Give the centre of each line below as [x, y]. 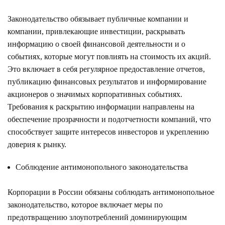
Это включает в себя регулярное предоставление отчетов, [106, 69]
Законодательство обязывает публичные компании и [98, 19]
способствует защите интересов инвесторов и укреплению [108, 132]
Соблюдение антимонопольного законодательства [102, 167]
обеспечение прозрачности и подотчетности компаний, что [109, 119]
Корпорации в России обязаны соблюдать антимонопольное [111, 192]
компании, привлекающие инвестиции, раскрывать [96, 31]
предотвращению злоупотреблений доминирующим [97, 217]
